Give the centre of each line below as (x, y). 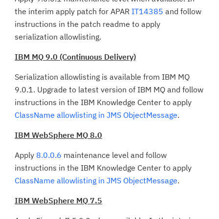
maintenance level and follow (114, 155)
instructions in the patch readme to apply (88, 24)
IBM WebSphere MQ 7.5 (58, 200)
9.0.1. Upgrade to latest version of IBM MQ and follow (109, 89)
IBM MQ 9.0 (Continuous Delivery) (75, 57)
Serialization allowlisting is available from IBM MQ (102, 77)
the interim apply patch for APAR (73, 11)
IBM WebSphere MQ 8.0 (58, 135)
